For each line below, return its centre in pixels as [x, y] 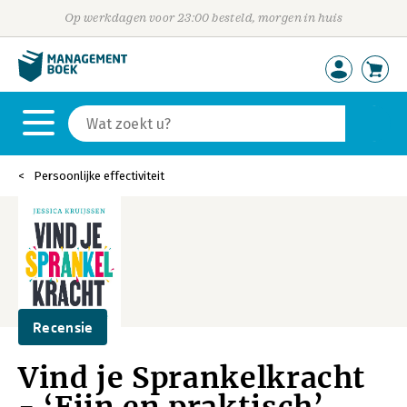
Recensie [63, 327]
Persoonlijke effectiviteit [99, 176]
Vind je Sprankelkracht [193, 378]
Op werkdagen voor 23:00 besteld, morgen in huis [203, 18]
